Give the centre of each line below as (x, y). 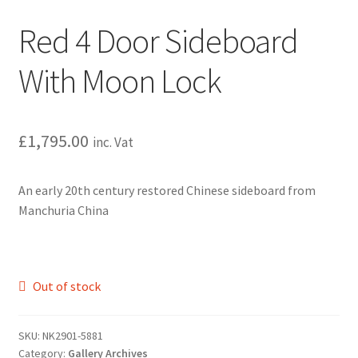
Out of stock (67, 286)
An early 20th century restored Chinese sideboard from (167, 190)
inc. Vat (113, 142)
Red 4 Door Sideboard (158, 40)
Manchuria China (63, 210)
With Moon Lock (119, 80)
